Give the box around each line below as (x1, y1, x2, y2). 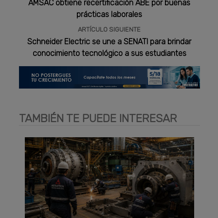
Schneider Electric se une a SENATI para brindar (27, 37, 192, 47)
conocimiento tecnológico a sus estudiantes (32, 49, 186, 58)
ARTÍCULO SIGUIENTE (78, 26, 141, 34)
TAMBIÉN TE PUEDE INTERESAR (19, 111, 178, 125)
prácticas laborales (76, 10, 143, 19)
